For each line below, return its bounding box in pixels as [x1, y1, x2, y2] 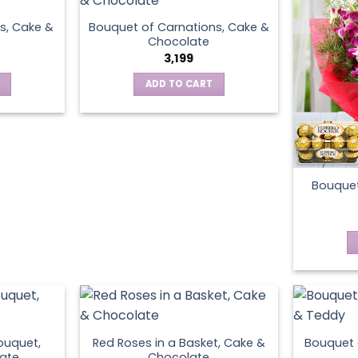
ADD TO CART [145, 78, 213, 91]
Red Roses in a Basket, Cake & [92, 335, 265, 352]
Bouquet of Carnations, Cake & [88, 19, 269, 36]
